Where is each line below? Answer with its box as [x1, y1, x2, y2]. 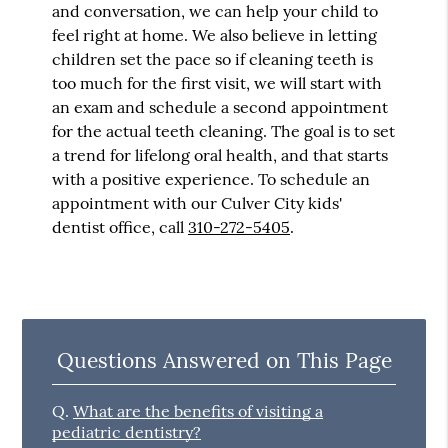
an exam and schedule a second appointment [52, 96, 389, 117]
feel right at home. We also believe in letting [52, 24, 378, 45]
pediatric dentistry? [52, 421, 202, 442]
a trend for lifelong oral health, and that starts [52, 144, 389, 165]
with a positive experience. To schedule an [52, 168, 371, 189]
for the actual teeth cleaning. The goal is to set [52, 120, 396, 141]
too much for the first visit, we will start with [52, 72, 383, 93]
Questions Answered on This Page [56, 346, 392, 374]
